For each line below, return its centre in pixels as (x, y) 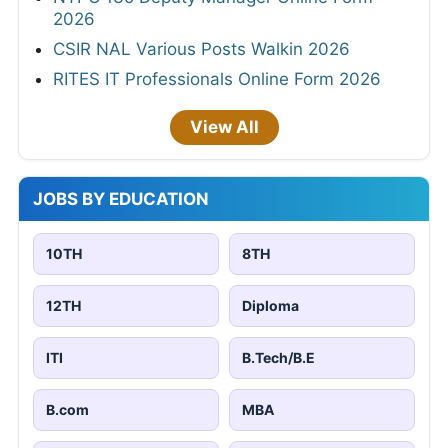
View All (224, 126)
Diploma (270, 305)
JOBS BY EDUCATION (121, 198)
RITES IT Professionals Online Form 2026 (217, 78)
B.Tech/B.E (278, 357)
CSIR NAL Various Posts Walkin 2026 (201, 48)
